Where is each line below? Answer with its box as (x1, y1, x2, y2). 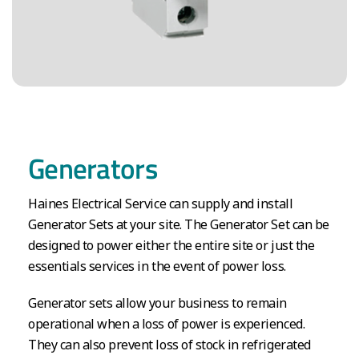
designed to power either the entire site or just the (28, 236, 315, 254)
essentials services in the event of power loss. (28, 256, 286, 275)
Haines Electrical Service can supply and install (28, 194, 293, 212)
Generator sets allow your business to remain (28, 293, 287, 312)
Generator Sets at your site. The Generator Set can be (28, 215, 329, 233)
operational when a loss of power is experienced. (28, 314, 305, 333)
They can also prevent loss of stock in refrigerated (28, 335, 311, 353)
